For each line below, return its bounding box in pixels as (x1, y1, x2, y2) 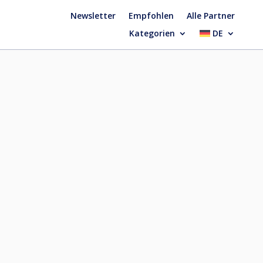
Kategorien (129, 28, 175, 39)
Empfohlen (128, 10, 174, 21)
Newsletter (70, 10, 116, 21)
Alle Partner (186, 10, 235, 21)
